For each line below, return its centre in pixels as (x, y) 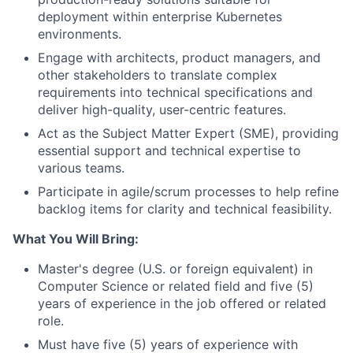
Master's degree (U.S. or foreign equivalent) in (175, 269)
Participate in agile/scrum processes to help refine (188, 191)
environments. (80, 34)
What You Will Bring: (76, 239)
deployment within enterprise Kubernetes (160, 17)
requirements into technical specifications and (175, 92)
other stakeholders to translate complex (158, 75)
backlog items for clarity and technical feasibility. (185, 209)
